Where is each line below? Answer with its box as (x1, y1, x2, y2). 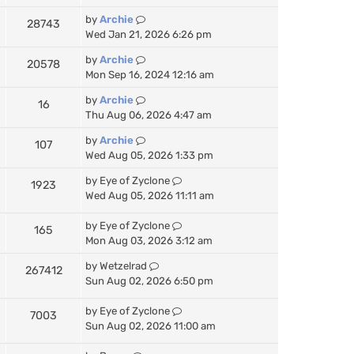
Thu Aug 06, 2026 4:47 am (85, 108, 212, 121)
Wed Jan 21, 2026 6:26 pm (85, 28, 212, 40)
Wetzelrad (100, 259, 147, 272)
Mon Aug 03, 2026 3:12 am (85, 234, 213, 247)
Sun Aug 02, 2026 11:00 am (85, 319, 216, 332)
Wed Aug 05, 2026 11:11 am (85, 189, 214, 201)
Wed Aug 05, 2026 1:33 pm (85, 149, 213, 161)
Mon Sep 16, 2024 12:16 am (85, 68, 214, 81)
